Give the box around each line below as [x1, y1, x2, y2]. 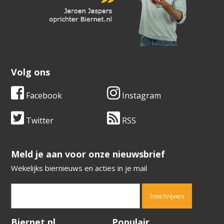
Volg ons [11, 66, 50, 78]
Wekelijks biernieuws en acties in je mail [11, 163, 147, 173]
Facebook [24, 90, 62, 101]
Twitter [24, 115, 54, 126]
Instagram [120, 90, 161, 101]
